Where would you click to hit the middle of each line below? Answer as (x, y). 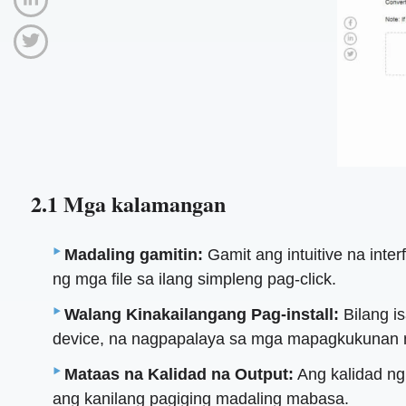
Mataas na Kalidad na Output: (179, 374)
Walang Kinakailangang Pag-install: (202, 314)
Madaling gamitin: (134, 254)
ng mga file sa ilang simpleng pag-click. (195, 279)
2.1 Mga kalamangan (128, 203)
